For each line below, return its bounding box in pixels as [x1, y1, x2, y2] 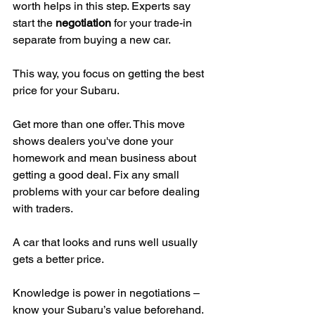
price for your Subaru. [13, 83, 120, 97]
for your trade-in [111, 15, 195, 30]
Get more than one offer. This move [13, 117, 188, 131]
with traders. [13, 201, 73, 215]
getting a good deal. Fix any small [13, 167, 182, 181]
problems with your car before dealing [13, 184, 202, 198]
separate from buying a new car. [13, 32, 171, 46]
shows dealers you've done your [13, 134, 176, 148]
